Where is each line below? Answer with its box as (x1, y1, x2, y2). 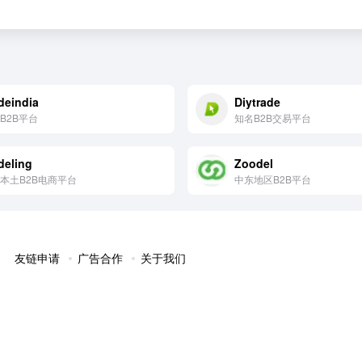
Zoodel (234, 154, 273, 171)
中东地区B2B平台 (234, 171, 311, 186)
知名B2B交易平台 (234, 110, 311, 124)
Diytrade (234, 93, 280, 110)
